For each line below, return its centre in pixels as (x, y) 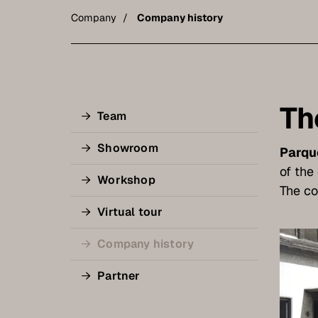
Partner (119, 275)
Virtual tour (130, 212)
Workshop (126, 180)
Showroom (128, 148)
